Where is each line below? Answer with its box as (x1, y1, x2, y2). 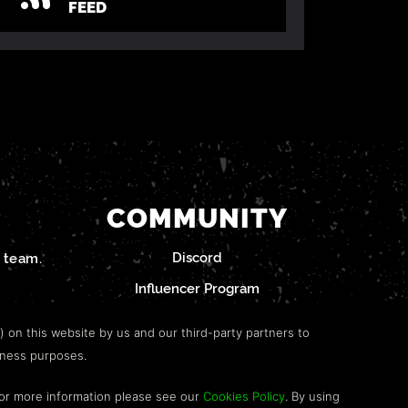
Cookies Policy (203, 389, 285, 403)
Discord (172, 247, 223, 267)
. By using (285, 389, 340, 403)
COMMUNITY (107, 197, 289, 236)
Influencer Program (135, 278, 260, 298)
